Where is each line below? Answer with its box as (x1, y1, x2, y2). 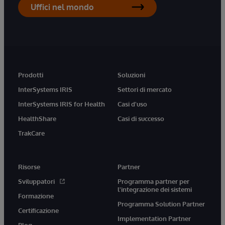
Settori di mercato (118, 85, 172, 93)
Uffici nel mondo (31, 2, 94, 12)
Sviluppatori (18, 177, 55, 185)
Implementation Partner (118, 214, 191, 222)
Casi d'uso (118, 99, 147, 108)
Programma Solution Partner (118, 199, 205, 208)
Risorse (18, 162, 40, 171)
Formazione (18, 191, 54, 200)
